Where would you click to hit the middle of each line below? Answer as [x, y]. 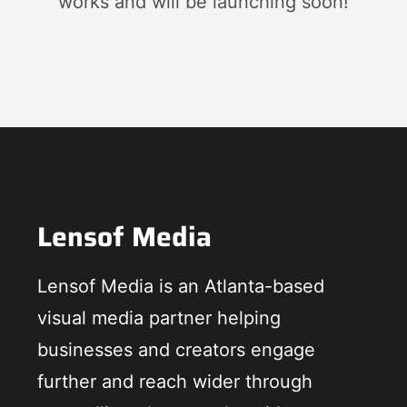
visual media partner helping [159, 318]
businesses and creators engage [176, 349]
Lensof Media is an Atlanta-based [180, 286]
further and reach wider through [174, 381]
